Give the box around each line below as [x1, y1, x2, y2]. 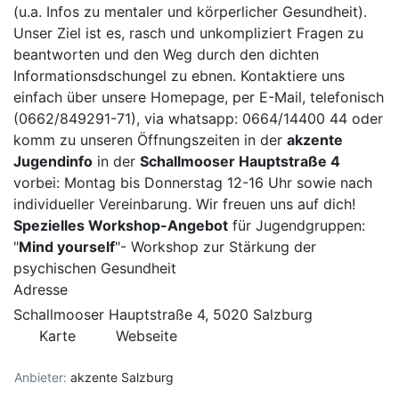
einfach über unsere [13, 88, 151, 106]
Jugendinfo [13, 152, 93, 170]
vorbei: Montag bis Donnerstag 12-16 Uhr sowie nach [13, 174, 372, 191]
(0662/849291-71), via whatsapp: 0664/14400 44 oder [13, 110, 383, 127]
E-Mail [259, 88, 302, 106]
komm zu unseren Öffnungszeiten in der [13, 131, 287, 149]
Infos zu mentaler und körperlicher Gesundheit [46, 3, 358, 20]
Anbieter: [14, 370, 67, 385]
